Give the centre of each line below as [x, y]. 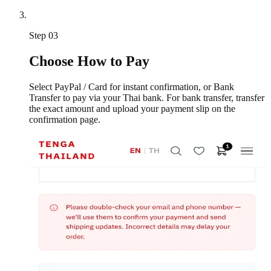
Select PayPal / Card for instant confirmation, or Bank [132, 87]
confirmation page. [65, 120]
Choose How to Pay [89, 61]
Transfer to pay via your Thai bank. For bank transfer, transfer [147, 98]
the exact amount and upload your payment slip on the [132, 109]
